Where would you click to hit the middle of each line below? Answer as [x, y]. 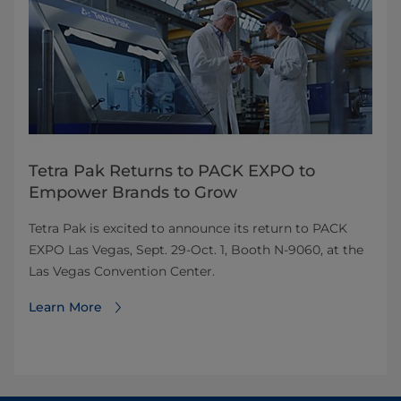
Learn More [65, 307]
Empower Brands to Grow [133, 193]
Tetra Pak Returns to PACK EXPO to [172, 171]
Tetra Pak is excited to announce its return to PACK [188, 229]
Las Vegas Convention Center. [122, 272]
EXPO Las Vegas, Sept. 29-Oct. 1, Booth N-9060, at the [196, 250]
